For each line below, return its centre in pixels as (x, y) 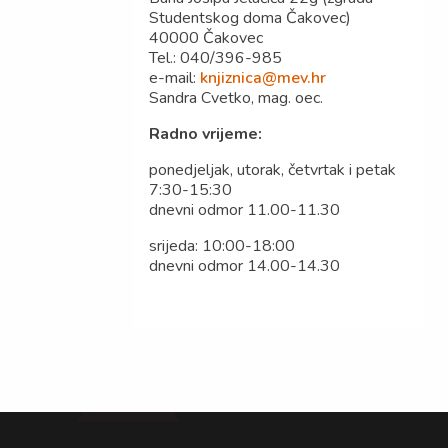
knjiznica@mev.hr (263, 78)
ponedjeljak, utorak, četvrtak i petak (273, 170)
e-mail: (175, 78)
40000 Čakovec (206, 38)
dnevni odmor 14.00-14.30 (245, 266)
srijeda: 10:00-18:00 (222, 246)
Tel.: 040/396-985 (216, 58)
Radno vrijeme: (206, 134)
